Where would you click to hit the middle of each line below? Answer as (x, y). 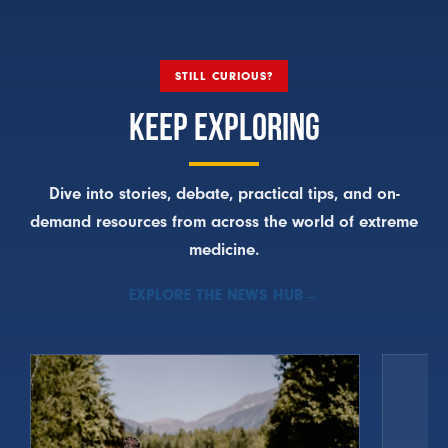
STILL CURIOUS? (224, 75)
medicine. (224, 249)
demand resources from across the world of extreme (224, 221)
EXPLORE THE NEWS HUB (216, 294)
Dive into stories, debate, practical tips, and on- (224, 193)
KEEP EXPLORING (224, 126)
